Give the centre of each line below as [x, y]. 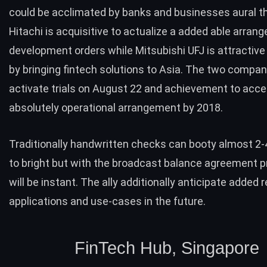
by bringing [36, 70]
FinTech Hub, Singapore [167, 248]
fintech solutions [104, 70]
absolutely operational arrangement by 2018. [116, 108]
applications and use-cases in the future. [107, 201]
